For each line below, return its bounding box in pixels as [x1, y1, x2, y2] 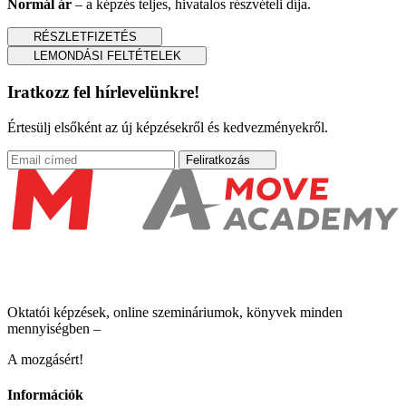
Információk [7, 387, 83, 403]
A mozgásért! [7, 352, 83, 368]
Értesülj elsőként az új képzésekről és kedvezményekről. [7, 119, 328, 135]
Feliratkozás [186, 152, 250, 167]
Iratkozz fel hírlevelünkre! [7, 82, 199, 102]
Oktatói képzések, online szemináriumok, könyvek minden [7, 304, 343, 321]
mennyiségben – [7, 321, 101, 337]
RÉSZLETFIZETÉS [33, 30, 137, 44]
